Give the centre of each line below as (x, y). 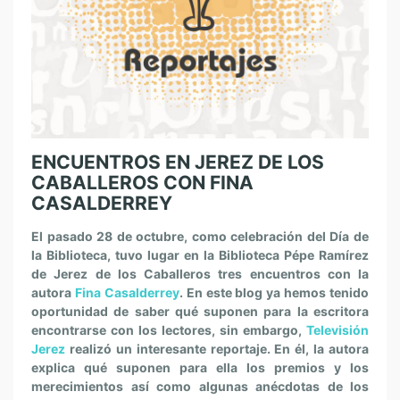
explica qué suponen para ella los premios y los (200, 367)
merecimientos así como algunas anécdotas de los (200, 386)
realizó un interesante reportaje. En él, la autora (217, 349)
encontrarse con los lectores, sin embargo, (169, 330)
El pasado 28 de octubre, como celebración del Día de (200, 236)
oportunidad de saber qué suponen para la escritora (200, 311)
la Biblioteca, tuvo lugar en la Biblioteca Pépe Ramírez (200, 255)
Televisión (337, 330)
